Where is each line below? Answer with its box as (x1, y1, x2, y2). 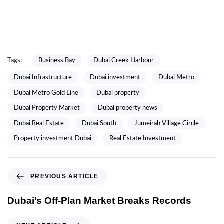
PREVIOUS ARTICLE (30, 173, 99, 180)
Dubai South (82, 120, 116, 127)
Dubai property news (98, 105, 157, 112)
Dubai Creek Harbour (93, 57, 154, 64)
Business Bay (38, 57, 75, 64)
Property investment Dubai (14, 135, 91, 142)
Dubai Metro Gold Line (14, 89, 78, 96)
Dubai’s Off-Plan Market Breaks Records (7, 195, 191, 206)
